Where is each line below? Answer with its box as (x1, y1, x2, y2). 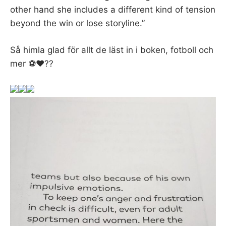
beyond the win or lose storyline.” (10, 18, 145, 29)
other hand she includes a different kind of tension (10, 5, 215, 15)
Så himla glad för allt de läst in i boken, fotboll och (10, 44, 213, 55)
